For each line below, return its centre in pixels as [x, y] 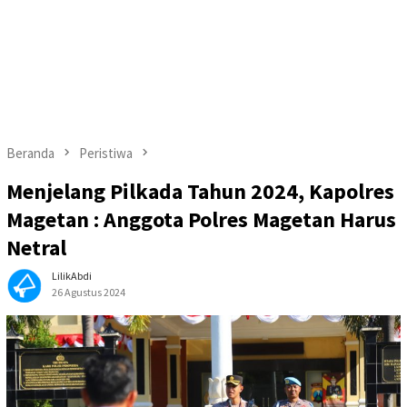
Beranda [30, 153]
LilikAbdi [72, 276]
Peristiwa [106, 153]
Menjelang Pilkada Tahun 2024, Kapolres [200, 192]
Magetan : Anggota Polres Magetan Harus [201, 220]
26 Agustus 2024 [89, 293]
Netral [36, 248]
